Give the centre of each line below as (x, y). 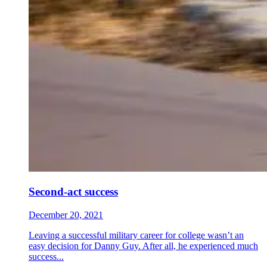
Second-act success (73, 192)
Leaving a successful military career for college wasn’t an (136, 235)
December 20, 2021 (66, 215)
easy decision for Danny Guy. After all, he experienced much (143, 246)
